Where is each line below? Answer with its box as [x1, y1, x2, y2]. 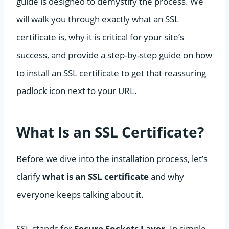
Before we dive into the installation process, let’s [16, 152, 208, 165]
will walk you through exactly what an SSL [16, 13, 179, 25]
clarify [16, 170, 42, 182]
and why [149, 170, 184, 182]
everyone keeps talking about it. [16, 188, 144, 200]
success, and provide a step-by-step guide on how [16, 49, 212, 61]
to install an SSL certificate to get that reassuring [16, 66, 206, 79]
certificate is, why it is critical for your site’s [16, 31, 184, 43]
